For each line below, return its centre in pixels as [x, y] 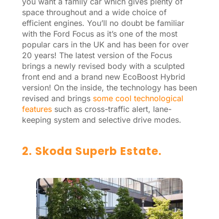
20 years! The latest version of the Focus [97, 55]
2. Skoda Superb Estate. [92, 151]
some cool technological [138, 98]
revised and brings [57, 98]
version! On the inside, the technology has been [109, 87]
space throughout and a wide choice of [94, 12]
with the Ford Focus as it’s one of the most [99, 33]
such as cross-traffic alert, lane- [111, 109]
